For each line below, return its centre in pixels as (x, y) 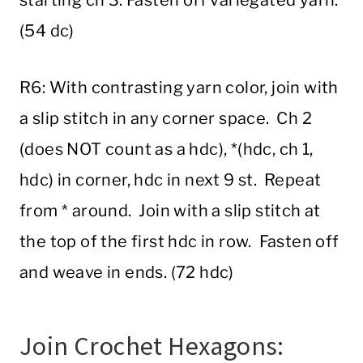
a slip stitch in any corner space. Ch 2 (166, 119)
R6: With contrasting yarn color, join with (179, 88)
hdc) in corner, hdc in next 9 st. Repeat (171, 180)
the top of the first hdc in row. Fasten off (179, 242)
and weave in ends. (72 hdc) (127, 273)
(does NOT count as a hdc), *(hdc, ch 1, (167, 149)
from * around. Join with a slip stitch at (170, 211)
